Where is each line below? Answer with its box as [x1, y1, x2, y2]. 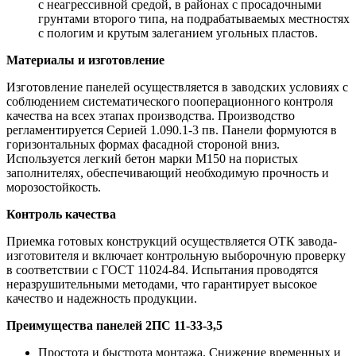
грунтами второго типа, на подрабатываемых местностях [38, 11, 350, 25]
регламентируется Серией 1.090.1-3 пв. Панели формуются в [6, 122, 337, 137]
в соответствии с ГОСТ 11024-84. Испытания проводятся [6, 262, 318, 277]
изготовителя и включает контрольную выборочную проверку [6, 248, 346, 262]
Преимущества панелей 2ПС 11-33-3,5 [6, 318, 222, 332]
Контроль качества [6, 207, 116, 221]
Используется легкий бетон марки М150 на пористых [6, 151, 298, 165]
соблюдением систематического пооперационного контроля [6, 94, 333, 108]
